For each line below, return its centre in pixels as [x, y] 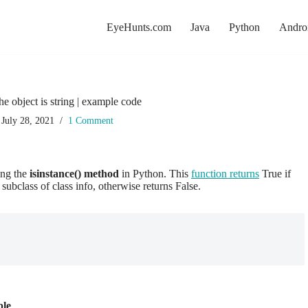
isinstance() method [76, 174]
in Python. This [156, 174]
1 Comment [90, 120]
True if [275, 174]
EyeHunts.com [139, 27]
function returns [225, 174]
